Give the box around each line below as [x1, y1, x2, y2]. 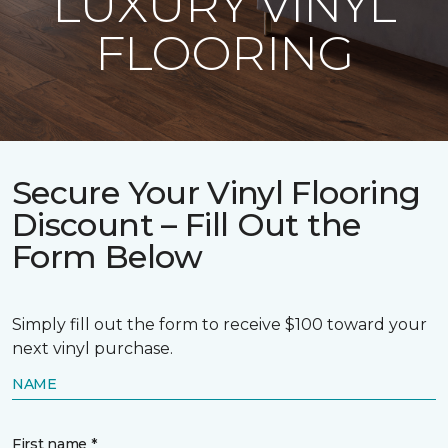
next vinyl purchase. [12, 339, 173, 358]
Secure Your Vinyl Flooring [12, 173, 421, 212]
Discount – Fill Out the [12, 205, 361, 244]
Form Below [12, 237, 203, 276]
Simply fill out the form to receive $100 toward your [12, 315, 427, 334]
